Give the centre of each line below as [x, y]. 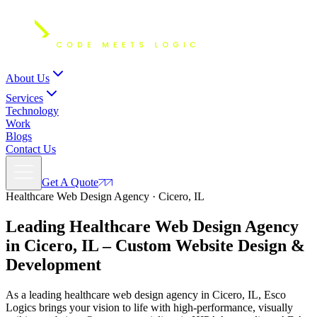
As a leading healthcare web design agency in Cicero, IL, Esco [146, 294]
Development [53, 264]
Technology [32, 111]
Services [24, 98]
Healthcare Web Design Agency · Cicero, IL [105, 196]
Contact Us [31, 149]
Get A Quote [70, 182]
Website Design [231, 245]
